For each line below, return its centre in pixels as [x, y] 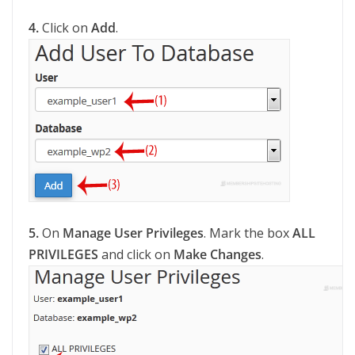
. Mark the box [248, 233]
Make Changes [218, 254]
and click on [136, 254]
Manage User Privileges [133, 233]
